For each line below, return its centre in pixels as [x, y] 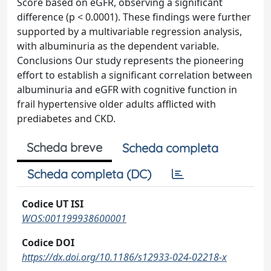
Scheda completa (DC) [89, 174]
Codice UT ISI [53, 204]
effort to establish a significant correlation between [135, 75]
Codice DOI [48, 243]
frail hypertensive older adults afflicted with [116, 104]
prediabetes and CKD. [66, 119]
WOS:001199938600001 [74, 218]
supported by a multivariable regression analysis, [129, 31]
